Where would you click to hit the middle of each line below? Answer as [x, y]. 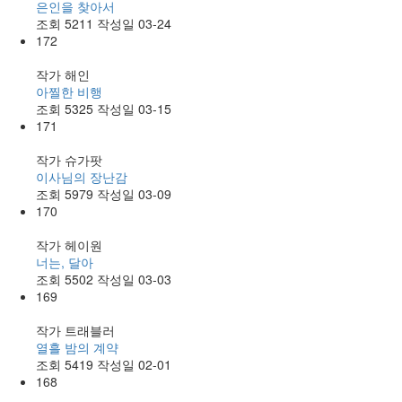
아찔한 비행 [69, 91]
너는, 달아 [65, 262]
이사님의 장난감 [82, 176]
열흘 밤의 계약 [77, 347]
